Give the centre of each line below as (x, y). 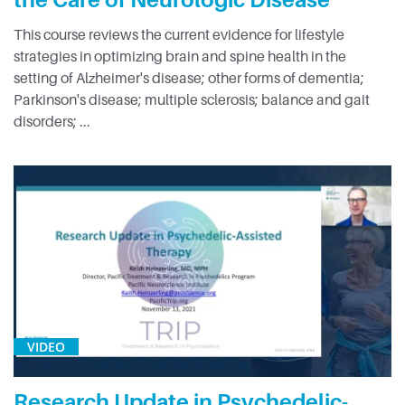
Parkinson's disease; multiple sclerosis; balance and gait (192, 100)
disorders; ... (52, 122)
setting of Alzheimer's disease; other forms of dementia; (189, 78)
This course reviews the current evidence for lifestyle (179, 35)
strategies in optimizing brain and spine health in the (180, 57)
